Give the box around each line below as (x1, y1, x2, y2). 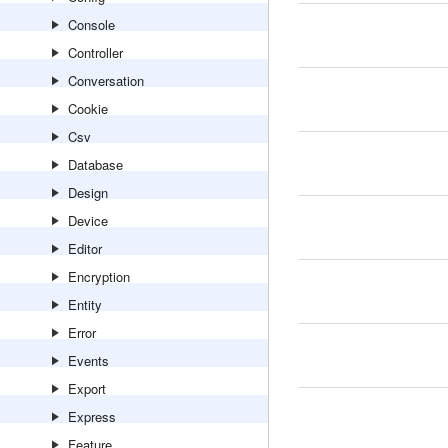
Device (68, 211, 108, 230)
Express (68, 407, 116, 426)
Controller (68, 43, 123, 62)
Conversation (68, 71, 144, 90)
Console (68, 15, 115, 34)
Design (68, 183, 108, 202)
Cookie (68, 99, 108, 118)
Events (68, 351, 109, 370)
